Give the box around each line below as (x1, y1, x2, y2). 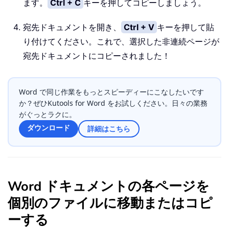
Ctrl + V (124, 22, 154, 33)
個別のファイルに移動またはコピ (8, 194, 213, 213)
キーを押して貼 (157, 22, 214, 33)
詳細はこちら (87, 124, 130, 134)
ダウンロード (27, 123, 70, 133)
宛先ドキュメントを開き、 (23, 22, 121, 33)
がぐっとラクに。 (19, 109, 76, 120)
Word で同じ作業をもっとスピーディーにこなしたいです (19, 87, 204, 97)
